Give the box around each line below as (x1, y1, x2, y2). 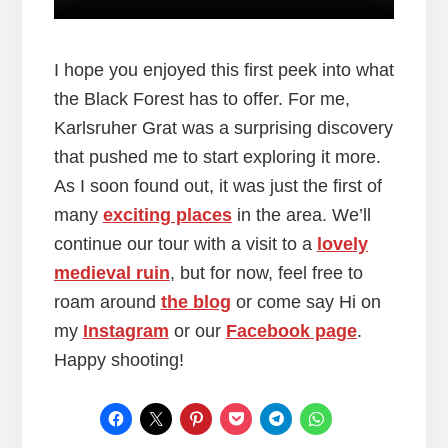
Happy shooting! (53, 350, 184, 371)
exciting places (102, 205, 232, 226)
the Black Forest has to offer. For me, (53, 89, 350, 110)
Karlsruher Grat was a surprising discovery (53, 118, 393, 139)
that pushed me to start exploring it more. (53, 147, 381, 168)
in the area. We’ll (231, 205, 371, 226)
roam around (53, 292, 161, 313)
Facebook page (225, 321, 357, 342)
